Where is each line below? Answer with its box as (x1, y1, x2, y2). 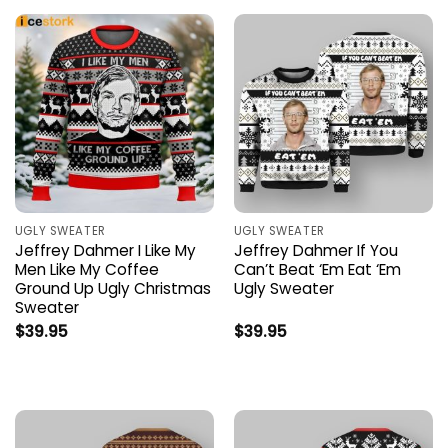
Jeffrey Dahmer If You (233, 240, 398, 262)
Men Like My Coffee (14, 259, 159, 281)
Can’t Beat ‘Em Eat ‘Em (233, 259, 401, 281)
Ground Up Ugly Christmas (14, 278, 211, 300)
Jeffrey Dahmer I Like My (14, 240, 196, 262)
